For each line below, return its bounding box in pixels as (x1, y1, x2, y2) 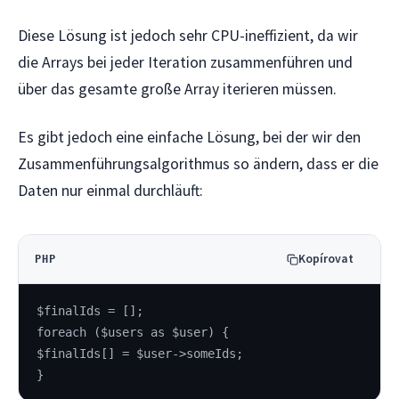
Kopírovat (298, 251, 354, 267)
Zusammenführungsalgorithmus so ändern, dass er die (18, 154, 379, 175)
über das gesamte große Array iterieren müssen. (18, 78, 337, 99)
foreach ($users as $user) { (37, 324, 229, 339)
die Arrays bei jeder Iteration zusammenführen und (18, 52, 353, 72)
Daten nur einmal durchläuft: (18, 181, 203, 201)
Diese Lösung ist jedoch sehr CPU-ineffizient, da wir (18, 25, 358, 45)
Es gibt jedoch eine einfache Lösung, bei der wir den (18, 127, 361, 148)
